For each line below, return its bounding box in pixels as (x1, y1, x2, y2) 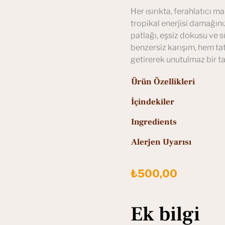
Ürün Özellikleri (131, 76, 195, 87)
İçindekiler (131, 96, 174, 107)
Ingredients (131, 116, 177, 128)
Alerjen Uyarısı (131, 136, 191, 148)
